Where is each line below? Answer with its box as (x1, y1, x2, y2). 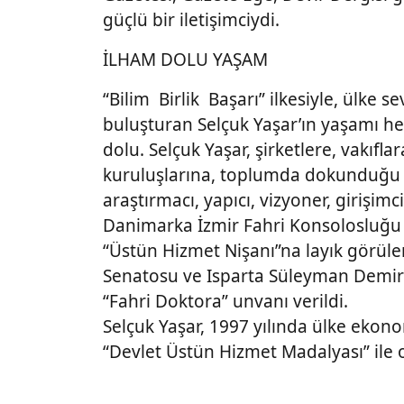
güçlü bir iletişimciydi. (103, 8, 280, 32)
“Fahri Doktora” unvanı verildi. (103, 289, 353, 314)
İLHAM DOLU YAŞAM (103, 48, 268, 72)
